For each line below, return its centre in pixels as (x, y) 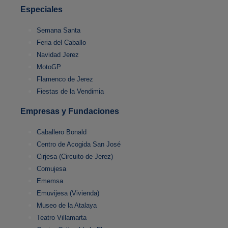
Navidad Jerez (58, 55)
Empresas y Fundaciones (70, 111)
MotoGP (49, 67)
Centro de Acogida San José (79, 145)
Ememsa (50, 181)
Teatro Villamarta (62, 218)
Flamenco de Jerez (65, 79)
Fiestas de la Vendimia (70, 92)
